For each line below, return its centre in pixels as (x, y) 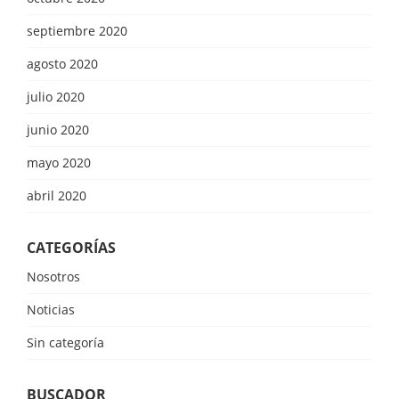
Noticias (51, 309)
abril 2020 (57, 195)
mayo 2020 (59, 162)
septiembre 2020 (77, 30)
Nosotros (53, 276)
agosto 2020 (62, 63)
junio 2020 (58, 129)
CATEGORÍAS (71, 247)
